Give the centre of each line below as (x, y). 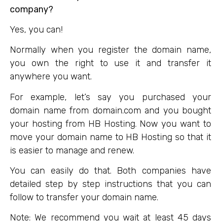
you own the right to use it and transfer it (110, 63)
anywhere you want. (51, 77)
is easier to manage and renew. (73, 150)
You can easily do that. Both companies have (110, 171)
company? (33, 9)
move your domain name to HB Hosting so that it (110, 137)
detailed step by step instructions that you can (110, 184)
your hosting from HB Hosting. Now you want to (110, 124)
